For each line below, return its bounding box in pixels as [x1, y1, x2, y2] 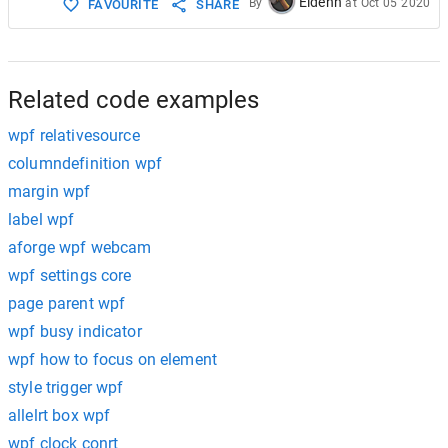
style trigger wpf [8, 378, 124, 398]
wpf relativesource [8, 126, 140, 146]
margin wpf [8, 182, 91, 202]
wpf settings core [8, 266, 132, 286]
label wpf [8, 210, 75, 230]
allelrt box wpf [8, 406, 111, 426]
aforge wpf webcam [8, 238, 152, 258]
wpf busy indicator [8, 322, 142, 342]
